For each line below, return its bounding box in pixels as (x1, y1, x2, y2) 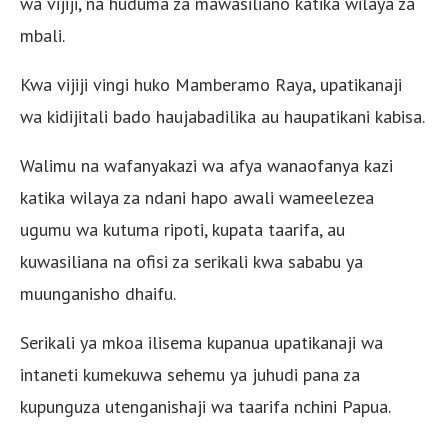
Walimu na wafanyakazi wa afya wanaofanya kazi (20, 153, 393, 177)
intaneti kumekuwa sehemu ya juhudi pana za (20, 362, 360, 386)
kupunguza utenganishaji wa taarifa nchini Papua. (20, 394, 391, 418)
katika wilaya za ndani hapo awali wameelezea (20, 185, 374, 209)
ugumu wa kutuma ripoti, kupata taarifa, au (20, 217, 345, 241)
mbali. (20, 23, 65, 47)
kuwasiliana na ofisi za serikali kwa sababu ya (20, 249, 363, 273)
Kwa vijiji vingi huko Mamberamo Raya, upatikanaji (20, 72, 402, 96)
